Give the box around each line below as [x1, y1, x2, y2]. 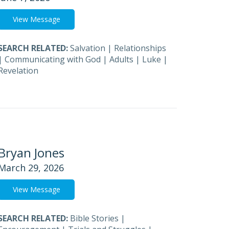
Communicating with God [5, 54, 101, 65]
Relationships [114, 42, 166, 54]
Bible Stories [70, 213, 119, 224]
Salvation [70, 42, 105, 54]
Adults [109, 54, 133, 65]
